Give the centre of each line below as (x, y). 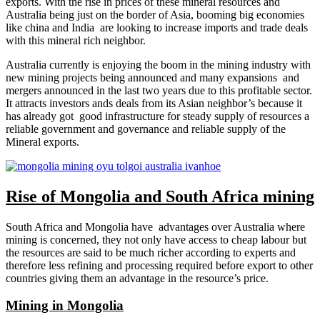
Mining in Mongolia (65, 306)
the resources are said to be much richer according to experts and (151, 252)
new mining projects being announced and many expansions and (152, 77)
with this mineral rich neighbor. (76, 40)
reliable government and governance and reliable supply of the (146, 129)
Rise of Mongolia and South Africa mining (160, 196)
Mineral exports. (42, 141)
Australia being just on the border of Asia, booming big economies (155, 14)
